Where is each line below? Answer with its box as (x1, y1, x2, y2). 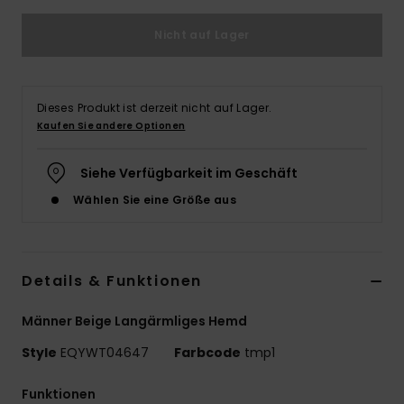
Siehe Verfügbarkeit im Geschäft (80, 164, 298, 183)
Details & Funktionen (22, 271, 202, 292)
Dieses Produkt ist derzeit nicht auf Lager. (37, 100, 272, 116)
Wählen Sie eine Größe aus (73, 192, 236, 208)
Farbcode (174, 344, 241, 363)
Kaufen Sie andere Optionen (37, 119, 186, 133)
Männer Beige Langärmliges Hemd (22, 312, 247, 331)
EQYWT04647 (57, 344, 152, 363)
